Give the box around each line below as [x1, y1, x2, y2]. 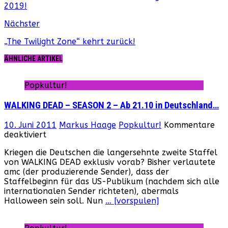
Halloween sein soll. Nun [4, 196, 105, 206]
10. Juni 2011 [4, 120, 56, 130]
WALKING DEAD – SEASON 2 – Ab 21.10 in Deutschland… [4, 99, 219, 111]
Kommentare [164, 120, 215, 130]
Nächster [4, 18, 40, 28]
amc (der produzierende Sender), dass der [4, 167, 169, 177]
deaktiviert [4, 130, 46, 140]
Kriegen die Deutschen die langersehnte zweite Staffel [4, 148, 217, 158]
